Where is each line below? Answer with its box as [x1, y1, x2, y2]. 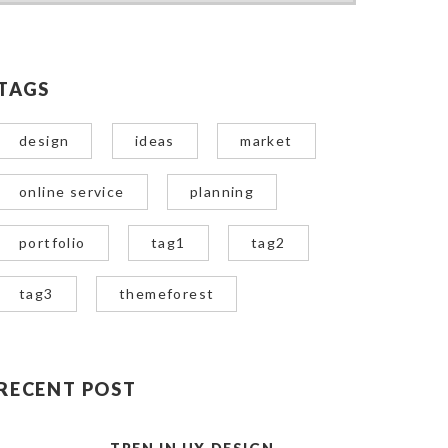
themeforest [119, 285, 215, 302]
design [19, 132, 70, 149]
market [240, 132, 293, 149]
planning [190, 183, 255, 200]
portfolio [19, 234, 86, 251]
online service [19, 183, 125, 200]
